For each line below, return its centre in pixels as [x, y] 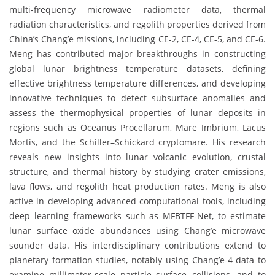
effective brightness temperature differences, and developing [137, 83]
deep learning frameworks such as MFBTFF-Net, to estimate [137, 215]
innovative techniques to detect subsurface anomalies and [137, 98]
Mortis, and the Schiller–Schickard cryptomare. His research [137, 142]
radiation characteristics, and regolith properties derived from [137, 24]
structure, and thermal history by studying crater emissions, [137, 171]
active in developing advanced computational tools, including [137, 201]
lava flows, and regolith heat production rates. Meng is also [137, 186]
